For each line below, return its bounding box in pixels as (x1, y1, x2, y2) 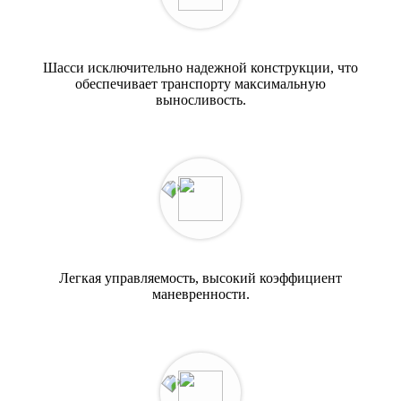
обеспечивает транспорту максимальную (75, 76, 326, 92)
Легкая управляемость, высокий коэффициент (59, 270, 342, 286)
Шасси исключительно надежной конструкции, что (43, 60, 358, 76)
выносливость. (155, 92, 246, 108)
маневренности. (151, 286, 250, 303)
